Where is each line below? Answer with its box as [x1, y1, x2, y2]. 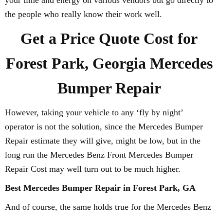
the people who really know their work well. [5, 9, 162, 19]
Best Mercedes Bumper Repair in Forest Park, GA [5, 183, 196, 193]
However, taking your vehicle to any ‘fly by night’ [5, 108, 183, 117]
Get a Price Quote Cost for [20, 30, 198, 47]
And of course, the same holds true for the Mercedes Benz [5, 202, 211, 212]
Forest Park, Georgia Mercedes [5, 54, 213, 72]
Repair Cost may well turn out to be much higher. [5, 164, 181, 174]
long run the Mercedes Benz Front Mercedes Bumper [5, 150, 193, 160]
